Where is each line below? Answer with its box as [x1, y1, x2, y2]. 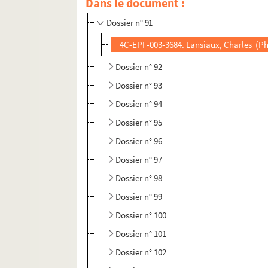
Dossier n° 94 [115, 98, 163, 110]
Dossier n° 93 [115, 80, 163, 92]
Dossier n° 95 [115, 117, 163, 129]
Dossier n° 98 [115, 172, 163, 184]
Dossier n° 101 [115, 228, 167, 240]
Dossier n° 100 [115, 209, 167, 221]
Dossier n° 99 [115, 191, 163, 203]
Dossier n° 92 [115, 61, 163, 73]
